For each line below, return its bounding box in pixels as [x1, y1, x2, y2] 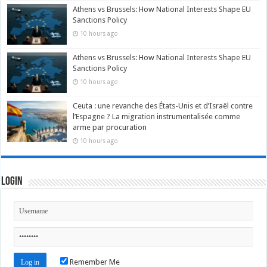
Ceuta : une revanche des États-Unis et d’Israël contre [73, 101, 253, 111]
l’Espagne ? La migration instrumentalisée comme [73, 112, 241, 122]
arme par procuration [73, 123, 147, 132]
